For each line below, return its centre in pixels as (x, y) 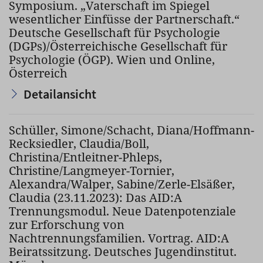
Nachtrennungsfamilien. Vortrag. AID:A (119, 238)
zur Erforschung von (67, 225)
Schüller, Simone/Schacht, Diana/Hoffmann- (131, 130)
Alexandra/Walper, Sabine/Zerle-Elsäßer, (122, 184)
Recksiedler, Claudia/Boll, (79, 144)
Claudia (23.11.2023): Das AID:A (95, 198)
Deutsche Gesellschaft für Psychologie (114, 33)
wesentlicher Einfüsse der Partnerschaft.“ (124, 19)
